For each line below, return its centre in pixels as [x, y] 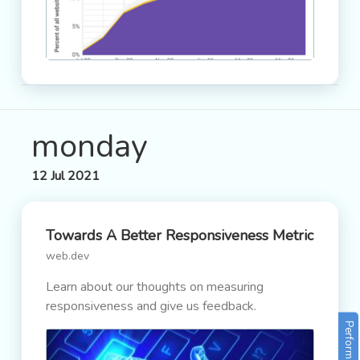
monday [90, 146]
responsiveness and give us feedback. [151, 306]
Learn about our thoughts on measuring [155, 287]
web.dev [67, 256]
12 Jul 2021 [65, 176]
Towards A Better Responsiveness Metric [180, 235]
